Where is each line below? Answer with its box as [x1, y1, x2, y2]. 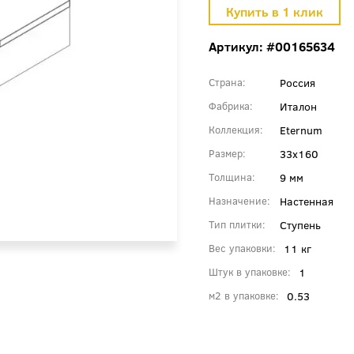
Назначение [209, 193, 267, 208]
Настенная [280, 192, 333, 209]
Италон [280, 97, 317, 114]
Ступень [280, 216, 321, 232]
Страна [209, 74, 243, 89]
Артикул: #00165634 [209, 37, 335, 55]
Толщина [209, 169, 252, 184]
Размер [209, 145, 243, 160]
